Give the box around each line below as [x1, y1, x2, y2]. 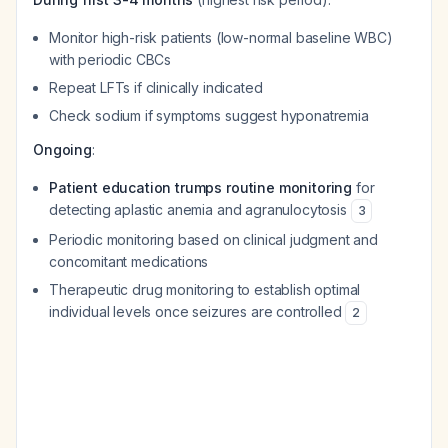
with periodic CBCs [49, 51, 172, 68]
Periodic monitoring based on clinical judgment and [49, 231, 378, 248]
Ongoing [33, 141, 92, 158]
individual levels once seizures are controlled [49, 303, 346, 320]
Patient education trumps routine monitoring [49, 179, 353, 196]
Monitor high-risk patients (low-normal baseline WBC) [49, 29, 393, 46]
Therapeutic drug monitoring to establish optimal [49, 281, 361, 298]
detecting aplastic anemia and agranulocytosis [49, 201, 351, 218]
